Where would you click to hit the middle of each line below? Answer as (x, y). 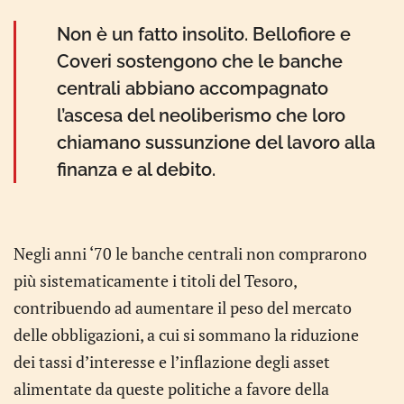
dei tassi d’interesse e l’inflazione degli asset (172, 362)
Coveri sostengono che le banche (200, 61)
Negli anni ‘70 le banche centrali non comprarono (190, 253)
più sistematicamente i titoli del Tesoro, (155, 280)
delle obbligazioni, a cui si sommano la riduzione (186, 335)
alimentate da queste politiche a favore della (171, 389)
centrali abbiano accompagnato (193, 88)
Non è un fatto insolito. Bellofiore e (204, 34)
